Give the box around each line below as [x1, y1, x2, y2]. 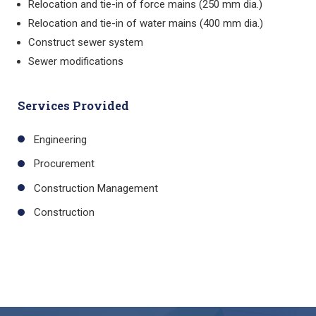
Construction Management [33, 181, 158, 195]
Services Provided [18, 98, 129, 113]
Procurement [33, 157, 95, 170]
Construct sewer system [28, 35, 143, 49]
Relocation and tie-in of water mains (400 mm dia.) [28, 16, 263, 30]
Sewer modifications [28, 54, 123, 68]
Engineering [33, 133, 87, 146]
